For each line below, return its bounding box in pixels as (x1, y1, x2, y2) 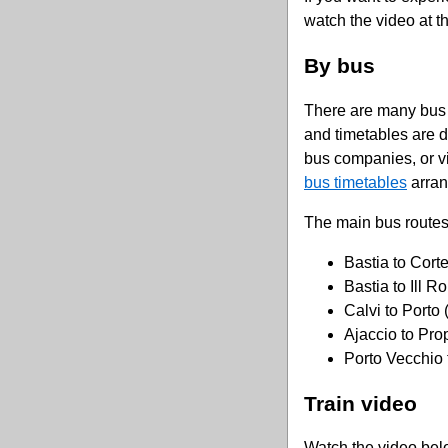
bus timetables (304, 173, 407, 191)
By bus (304, 54, 375, 78)
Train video (304, 391, 417, 415)
